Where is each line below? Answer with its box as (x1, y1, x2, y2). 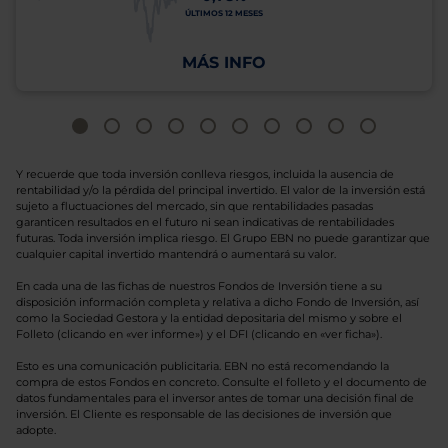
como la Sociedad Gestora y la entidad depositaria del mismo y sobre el (16, 311, 402, 325)
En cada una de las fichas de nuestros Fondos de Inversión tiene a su (16, 279, 382, 293)
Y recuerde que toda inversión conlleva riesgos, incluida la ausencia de (16, 167, 394, 181)
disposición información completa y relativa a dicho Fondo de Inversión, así (16, 295, 419, 309)
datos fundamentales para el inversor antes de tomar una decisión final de (16, 391, 414, 405)
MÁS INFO (182, 53, 266, 72)
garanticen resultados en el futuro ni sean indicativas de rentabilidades (16, 215, 394, 229)
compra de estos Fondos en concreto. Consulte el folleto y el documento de (16, 375, 427, 389)
